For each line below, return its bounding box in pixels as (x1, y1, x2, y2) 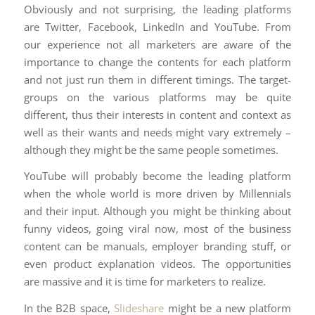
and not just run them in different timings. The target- (23, 72, 292, 86)
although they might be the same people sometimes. (23, 142, 278, 157)
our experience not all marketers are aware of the (23, 37, 292, 51)
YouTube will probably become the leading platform (23, 169, 292, 184)
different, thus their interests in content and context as (23, 107, 292, 122)
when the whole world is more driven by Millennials (23, 186, 292, 201)
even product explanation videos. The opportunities (23, 257, 292, 271)
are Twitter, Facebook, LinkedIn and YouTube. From (23, 19, 292, 34)
